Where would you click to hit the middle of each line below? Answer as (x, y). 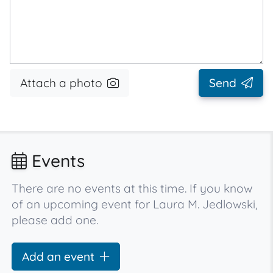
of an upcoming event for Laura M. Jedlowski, (135, 204)
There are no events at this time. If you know (132, 188)
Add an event (58, 257)
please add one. (55, 220)
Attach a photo (61, 83)
